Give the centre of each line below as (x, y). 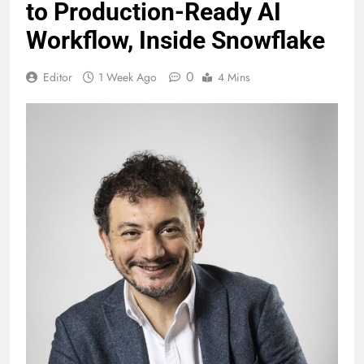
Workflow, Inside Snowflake (175, 40)
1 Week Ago (128, 77)
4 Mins (234, 77)
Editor (58, 77)
